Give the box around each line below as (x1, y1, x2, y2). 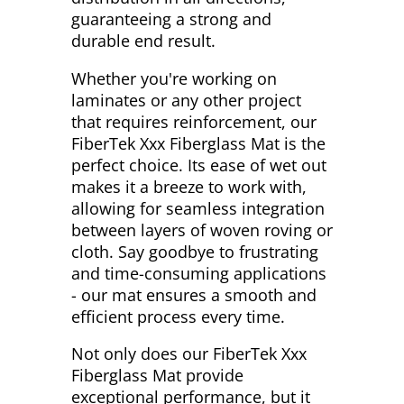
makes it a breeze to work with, (71, 175, 307, 197)
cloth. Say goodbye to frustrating (71, 240, 318, 262)
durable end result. (71, 30, 216, 52)
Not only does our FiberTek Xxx (71, 343, 307, 365)
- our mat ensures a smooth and (71, 283, 317, 306)
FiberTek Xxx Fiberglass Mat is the (71, 132, 326, 154)
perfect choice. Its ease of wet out (71, 153, 326, 176)
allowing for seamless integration (71, 197, 325, 219)
